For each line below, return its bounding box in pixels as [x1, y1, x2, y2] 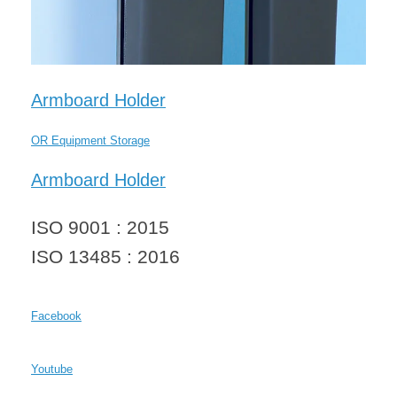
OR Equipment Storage [31, 133, 150, 147]
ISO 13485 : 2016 [31, 245, 180, 267]
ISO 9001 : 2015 [31, 216, 169, 237]
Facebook [31, 308, 82, 323]
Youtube [31, 362, 73, 376]
